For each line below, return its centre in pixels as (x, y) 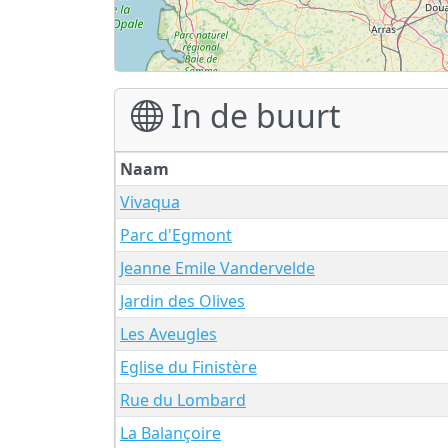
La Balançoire (170, 432)
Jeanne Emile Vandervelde (217, 267)
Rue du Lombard (183, 399)
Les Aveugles (168, 333)
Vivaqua (150, 201)
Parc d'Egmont (176, 234)
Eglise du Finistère (188, 366)
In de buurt (252, 115)
